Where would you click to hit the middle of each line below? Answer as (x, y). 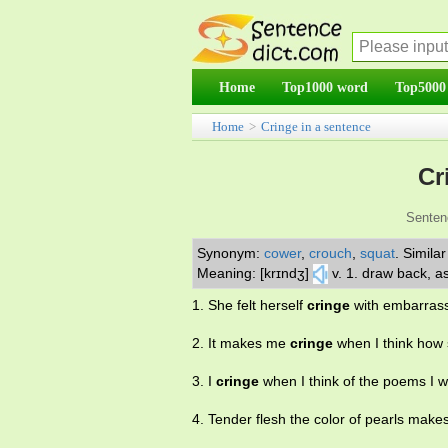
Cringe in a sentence (316, 126)
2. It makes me (241, 343)
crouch (330, 253)
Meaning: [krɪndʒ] (253, 273)
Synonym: (230, 253)
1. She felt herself (249, 305)
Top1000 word (325, 87)
